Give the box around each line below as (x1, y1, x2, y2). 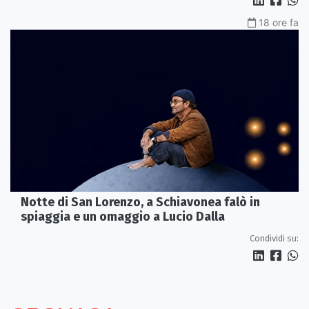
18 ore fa (259, 17, 299, 29)
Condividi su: (250, 233, 299, 243)
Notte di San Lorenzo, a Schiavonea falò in (21, 195, 260, 210)
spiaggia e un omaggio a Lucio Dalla (21, 209, 225, 224)
